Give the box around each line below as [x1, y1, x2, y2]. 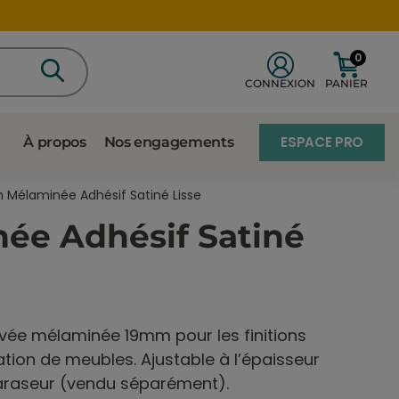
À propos [23, 133, 86, 151]
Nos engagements [103, 133, 234, 151]
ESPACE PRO [281, 132, 363, 151]
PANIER [324, 76, 368, 90]
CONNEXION [245, 76, 316, 90]
